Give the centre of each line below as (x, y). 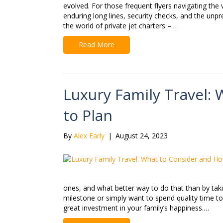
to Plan (88, 115)
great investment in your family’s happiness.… (136, 208)
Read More (97, 45)
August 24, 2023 (142, 136)
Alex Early (89, 136)
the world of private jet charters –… (120, 26)
